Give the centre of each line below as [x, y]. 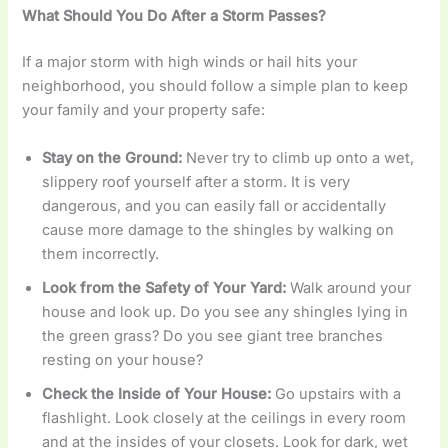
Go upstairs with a [336, 393]
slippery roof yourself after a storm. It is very [196, 181]
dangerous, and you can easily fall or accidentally [214, 205]
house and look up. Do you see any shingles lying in [225, 311]
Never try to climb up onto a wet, [298, 157]
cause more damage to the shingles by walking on [218, 229]
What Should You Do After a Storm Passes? [174, 16]
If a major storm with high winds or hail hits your [190, 62]
